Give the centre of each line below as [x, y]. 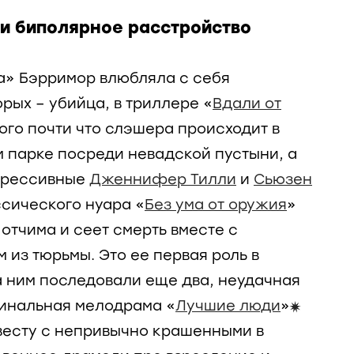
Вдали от [247, 103]
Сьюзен [283, 179]
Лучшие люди [228, 305]
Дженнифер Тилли [163, 179]
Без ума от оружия [216, 204]
